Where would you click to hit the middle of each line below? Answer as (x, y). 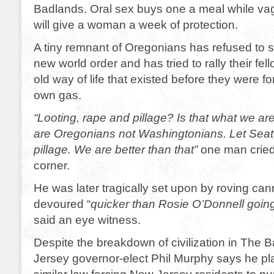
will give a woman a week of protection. (136, 24)
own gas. (57, 95)
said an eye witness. (87, 220)
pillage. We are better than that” (116, 149)
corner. (52, 165)
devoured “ (62, 204)
